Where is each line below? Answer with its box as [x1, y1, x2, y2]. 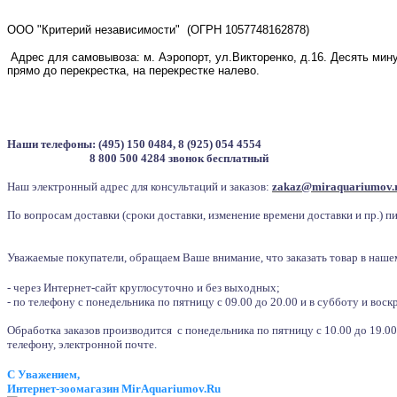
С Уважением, [7, 368, 80, 382]
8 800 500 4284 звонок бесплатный [7, 152, 269, 166]
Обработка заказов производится [7, 323, 175, 338]
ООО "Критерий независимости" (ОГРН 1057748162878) [7, 23, 309, 37]
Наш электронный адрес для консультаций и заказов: [7, 180, 272, 194]
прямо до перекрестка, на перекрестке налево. [7, 64, 260, 78]
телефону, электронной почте [7, 338, 154, 352]
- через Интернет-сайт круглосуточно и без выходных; [7, 281, 280, 295]
